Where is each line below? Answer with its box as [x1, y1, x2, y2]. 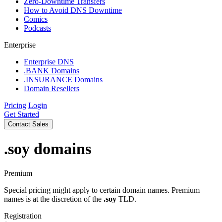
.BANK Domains [24, 66, 79, 75]
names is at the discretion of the [4, 194, 104, 203]
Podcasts [24, 24, 51, 32]
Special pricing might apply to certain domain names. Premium [4, 185, 200, 194]
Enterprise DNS [24, 57, 74, 66]
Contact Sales [8, 120, 49, 128]
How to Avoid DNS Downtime [24, 6, 122, 14]
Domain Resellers [24, 84, 79, 93]
